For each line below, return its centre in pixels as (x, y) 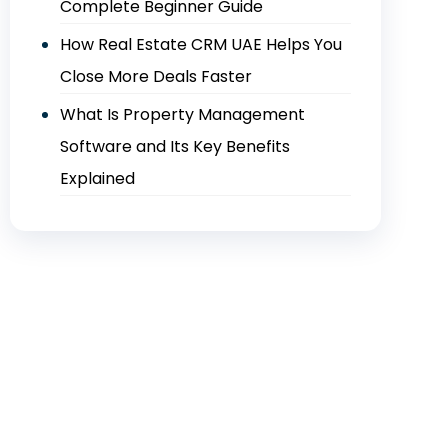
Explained (97, 178)
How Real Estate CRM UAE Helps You (200, 44)
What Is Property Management (182, 114)
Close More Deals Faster (155, 76)
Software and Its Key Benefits (174, 146)
